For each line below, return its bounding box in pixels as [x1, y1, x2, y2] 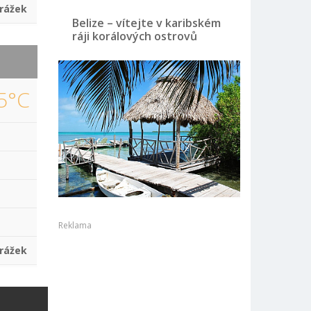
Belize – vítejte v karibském [72, 15, 221, 31]
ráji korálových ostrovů [72, 28, 197, 44]
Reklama [58, 219, 92, 232]
